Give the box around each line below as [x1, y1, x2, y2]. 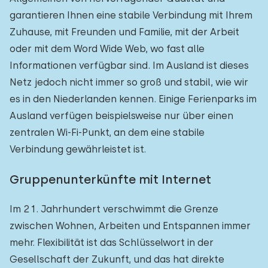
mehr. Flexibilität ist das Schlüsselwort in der [10, 237, 214, 248]
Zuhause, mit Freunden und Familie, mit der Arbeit [10, 26, 239, 38]
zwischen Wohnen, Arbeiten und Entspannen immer [10, 220, 251, 232]
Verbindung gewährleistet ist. [10, 144, 146, 155]
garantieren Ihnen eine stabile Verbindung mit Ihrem [10, 10, 252, 21]
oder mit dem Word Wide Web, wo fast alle [10, 43, 205, 54]
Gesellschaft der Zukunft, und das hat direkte [10, 254, 224, 265]
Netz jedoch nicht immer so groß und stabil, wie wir [10, 77, 248, 88]
